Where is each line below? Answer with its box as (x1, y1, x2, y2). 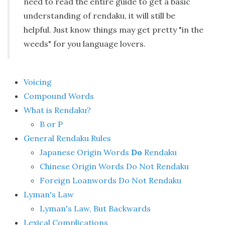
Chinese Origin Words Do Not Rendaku (40, 161, 189, 171)
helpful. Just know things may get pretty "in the (24, 25, 203, 35)
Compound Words (24, 91, 94, 101)
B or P (40, 119, 63, 129)
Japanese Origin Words (40, 147, 131, 157)
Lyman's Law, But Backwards (40, 203, 151, 213)
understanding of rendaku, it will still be (24, 11, 175, 21)
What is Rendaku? (24, 105, 91, 115)
